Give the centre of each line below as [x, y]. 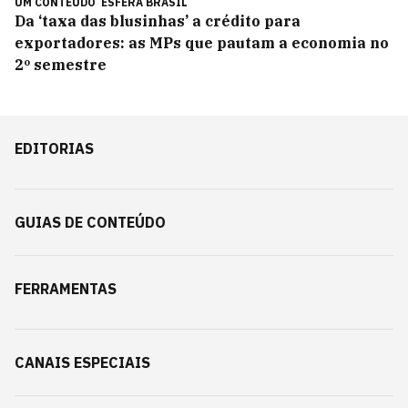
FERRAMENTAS [66, 289]
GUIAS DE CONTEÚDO [90, 222]
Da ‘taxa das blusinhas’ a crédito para [158, 21]
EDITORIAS [54, 148]
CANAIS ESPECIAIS [82, 362]
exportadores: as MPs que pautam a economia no [202, 43]
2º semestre [61, 65]
